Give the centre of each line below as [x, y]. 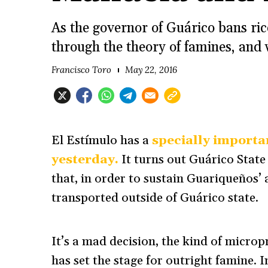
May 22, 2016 [151, 70]
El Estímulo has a [101, 141]
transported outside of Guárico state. [155, 198]
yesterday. [85, 160]
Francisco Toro [81, 70]
